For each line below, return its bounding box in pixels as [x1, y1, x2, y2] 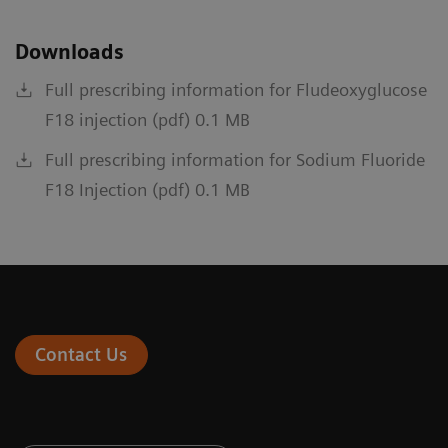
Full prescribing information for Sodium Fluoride [45, 149, 425, 171]
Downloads [15, 40, 124, 65]
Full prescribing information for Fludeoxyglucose [45, 79, 427, 101]
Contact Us [35, 344, 128, 366]
